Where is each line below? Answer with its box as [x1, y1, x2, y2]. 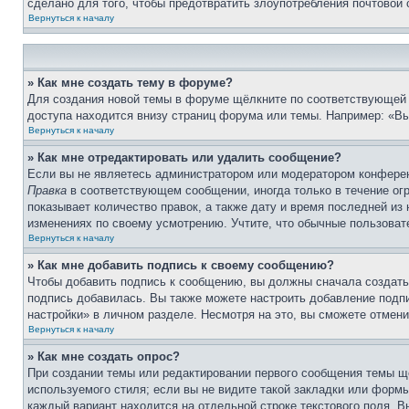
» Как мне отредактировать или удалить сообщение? [27, 151, 341, 164]
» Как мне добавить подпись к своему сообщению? [27, 258, 334, 272]
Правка [27, 184, 67, 197]
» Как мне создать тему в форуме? [27, 76, 233, 89]
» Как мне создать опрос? [27, 350, 180, 363]
